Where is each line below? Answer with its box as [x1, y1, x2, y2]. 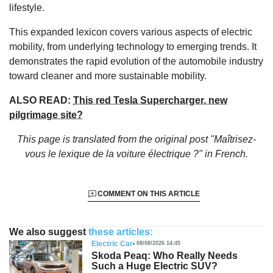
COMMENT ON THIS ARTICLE [97, 189, 200, 198]
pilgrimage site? [9, 109, 83, 120]
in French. [202, 148, 248, 159]
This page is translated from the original [17, 133, 190, 144]
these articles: [88, 226, 153, 237]
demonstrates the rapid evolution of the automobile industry [9, 55, 263, 66]
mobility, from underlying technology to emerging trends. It [9, 41, 257, 52]
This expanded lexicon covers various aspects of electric [9, 26, 252, 37]
